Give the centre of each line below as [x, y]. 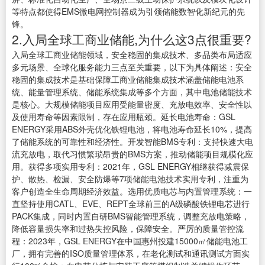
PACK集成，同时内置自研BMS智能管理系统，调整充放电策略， [131, 216]
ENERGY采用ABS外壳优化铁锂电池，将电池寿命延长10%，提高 [132, 129]
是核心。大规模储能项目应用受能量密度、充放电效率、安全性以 [132, 104]
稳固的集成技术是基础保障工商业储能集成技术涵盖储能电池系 [128, 80]
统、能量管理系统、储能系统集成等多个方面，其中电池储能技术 [132, 92]
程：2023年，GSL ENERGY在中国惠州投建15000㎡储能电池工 [130, 241]
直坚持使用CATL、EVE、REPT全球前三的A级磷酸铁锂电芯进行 [131, 204]
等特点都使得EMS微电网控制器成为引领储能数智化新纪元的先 [128, 12]
